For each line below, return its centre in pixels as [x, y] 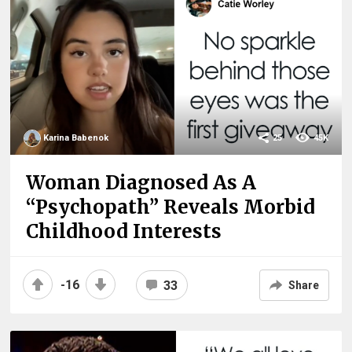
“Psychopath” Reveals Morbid [171, 207]
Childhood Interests [124, 232]
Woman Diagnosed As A [141, 183]
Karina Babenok [76, 138]
